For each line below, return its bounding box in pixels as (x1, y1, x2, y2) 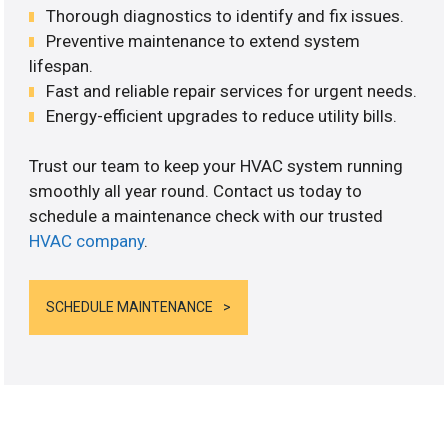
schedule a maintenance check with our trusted (29, 206, 384, 227)
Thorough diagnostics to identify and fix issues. (46, 5, 405, 26)
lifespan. (29, 55, 94, 76)
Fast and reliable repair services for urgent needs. (46, 80, 418, 101)
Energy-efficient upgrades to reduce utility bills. (46, 105, 398, 126)
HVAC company (29, 231, 145, 252)
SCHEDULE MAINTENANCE (46, 298, 214, 315)
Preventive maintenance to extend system (46, 30, 361, 51)
